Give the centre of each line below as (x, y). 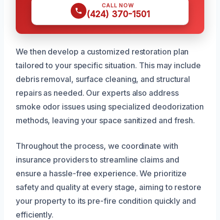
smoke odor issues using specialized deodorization (110, 106)
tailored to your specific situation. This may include (108, 65)
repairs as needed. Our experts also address (97, 93)
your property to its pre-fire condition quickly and (106, 201)
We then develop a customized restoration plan (102, 51)
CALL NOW (118, 5)
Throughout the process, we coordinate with (97, 146)
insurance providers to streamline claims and (97, 159)
